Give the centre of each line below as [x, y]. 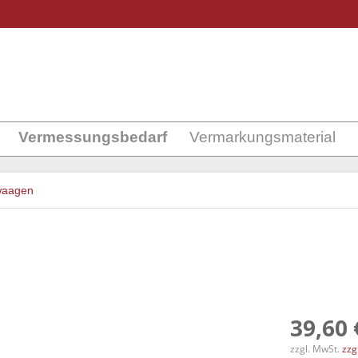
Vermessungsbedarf [93, 137]
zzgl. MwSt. [316, 349]
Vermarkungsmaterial [263, 137]
